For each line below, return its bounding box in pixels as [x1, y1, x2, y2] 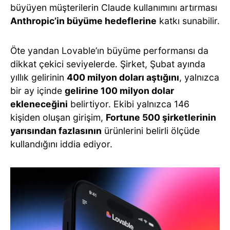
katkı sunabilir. [157, 15, 220, 26]
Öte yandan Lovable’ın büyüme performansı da [10, 45, 208, 56]
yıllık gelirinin [10, 71, 67, 83]
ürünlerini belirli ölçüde [102, 125, 200, 136]
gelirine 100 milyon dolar [65, 85, 174, 96]
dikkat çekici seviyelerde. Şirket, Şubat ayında [10, 58, 205, 69]
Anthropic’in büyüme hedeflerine [10, 15, 157, 26]
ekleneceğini [10, 98, 68, 109]
